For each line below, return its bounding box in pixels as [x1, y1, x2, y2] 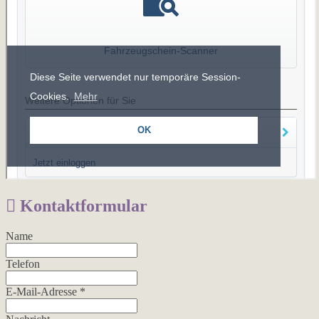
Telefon [6, 257, 40, 270]
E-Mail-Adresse [6, 285, 80, 298]
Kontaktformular [16, 196, 147, 215]
